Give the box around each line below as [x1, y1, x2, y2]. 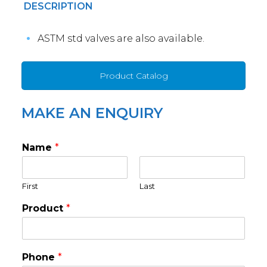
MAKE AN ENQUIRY [21, 104, 163, 122]
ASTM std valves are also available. [37, 32, 204, 44]
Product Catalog [99, 70, 168, 81]
